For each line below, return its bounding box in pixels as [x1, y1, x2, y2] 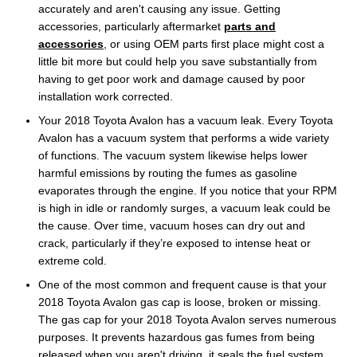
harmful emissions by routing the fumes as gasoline [38, 166, 297, 179]
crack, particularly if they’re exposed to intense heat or [38, 236, 311, 249]
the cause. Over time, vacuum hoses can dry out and [38, 218, 305, 232]
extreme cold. [38, 253, 107, 267]
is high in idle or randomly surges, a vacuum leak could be [38, 201, 331, 214]
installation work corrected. [38, 89, 173, 103]
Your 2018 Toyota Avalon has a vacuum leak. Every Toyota [38, 113, 333, 127]
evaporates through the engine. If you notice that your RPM [38, 183, 337, 197]
